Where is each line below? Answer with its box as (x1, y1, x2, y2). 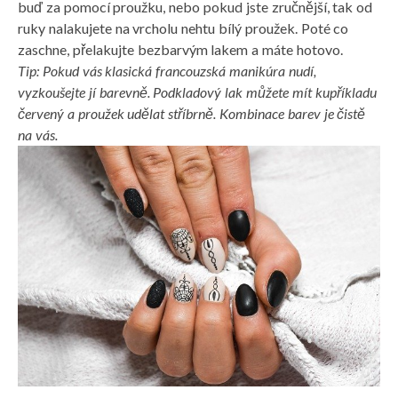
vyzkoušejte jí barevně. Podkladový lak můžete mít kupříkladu (18, 83, 377, 100)
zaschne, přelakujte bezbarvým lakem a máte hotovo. (18, 40, 343, 58)
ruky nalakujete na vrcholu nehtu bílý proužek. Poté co (18, 19, 349, 36)
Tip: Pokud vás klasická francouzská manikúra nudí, (18, 61, 316, 79)
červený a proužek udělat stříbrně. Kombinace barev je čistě (18, 104, 366, 122)
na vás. (18, 125, 58, 143)
